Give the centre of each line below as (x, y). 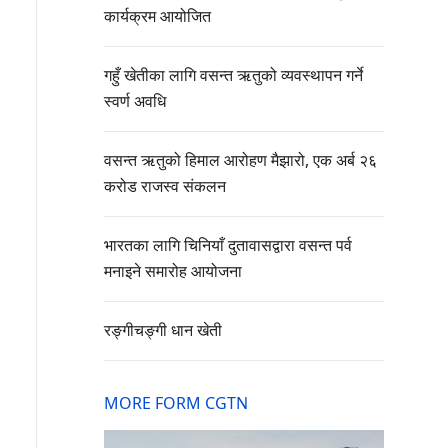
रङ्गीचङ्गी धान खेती (163, 330)
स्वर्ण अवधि (135, 101)
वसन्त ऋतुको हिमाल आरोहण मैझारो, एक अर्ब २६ (240, 160)
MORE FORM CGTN (176, 403)
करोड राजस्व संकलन (165, 186)
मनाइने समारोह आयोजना (173, 271)
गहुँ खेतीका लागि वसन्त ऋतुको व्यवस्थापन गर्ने (233, 75)
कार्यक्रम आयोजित (157, 16)
